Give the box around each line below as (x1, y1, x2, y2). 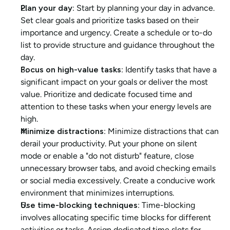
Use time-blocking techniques (21, 200, 138, 210)
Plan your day (21, 3, 72, 13)
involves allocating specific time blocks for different (21, 213, 211, 223)
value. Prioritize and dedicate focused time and (21, 89, 192, 100)
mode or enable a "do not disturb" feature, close (21, 151, 194, 161)
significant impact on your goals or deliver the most (21, 77, 208, 87)
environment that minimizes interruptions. (21, 188, 174, 198)
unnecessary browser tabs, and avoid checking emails (21, 163, 216, 174)
